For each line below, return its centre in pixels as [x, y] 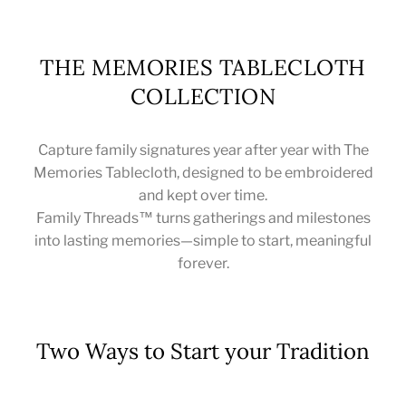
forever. [203, 263]
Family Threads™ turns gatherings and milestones [203, 217]
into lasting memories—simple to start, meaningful [203, 240]
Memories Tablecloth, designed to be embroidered [203, 172]
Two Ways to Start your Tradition [203, 351]
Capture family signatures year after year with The [203, 150]
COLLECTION [203, 96]
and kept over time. [203, 195]
